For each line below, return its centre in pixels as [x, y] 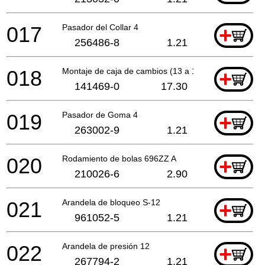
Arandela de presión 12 [106, 246]
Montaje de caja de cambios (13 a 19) [133, 71]
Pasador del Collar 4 [100, 27]
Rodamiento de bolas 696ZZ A [119, 158]
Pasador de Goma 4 [100, 114]
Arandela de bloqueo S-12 [111, 202]
